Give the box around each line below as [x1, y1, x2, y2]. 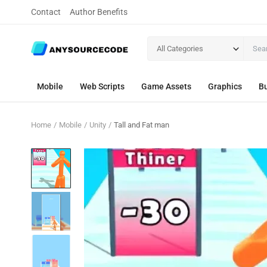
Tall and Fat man [114, 120, 169, 129]
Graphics [208, 82, 242, 91]
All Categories [157, 44, 203, 53]
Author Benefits [70, 7, 128, 17]
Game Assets [141, 82, 191, 91]
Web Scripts [80, 82, 125, 91]
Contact [31, 7, 61, 17]
